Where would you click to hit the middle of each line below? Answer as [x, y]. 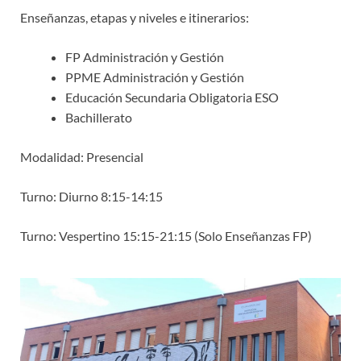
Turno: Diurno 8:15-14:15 [91, 197]
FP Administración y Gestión [145, 57]
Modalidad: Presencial [82, 157]
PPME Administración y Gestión [155, 77]
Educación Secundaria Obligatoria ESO [172, 98]
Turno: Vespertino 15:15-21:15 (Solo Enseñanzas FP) [166, 236]
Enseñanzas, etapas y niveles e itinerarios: [135, 18]
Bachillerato [99, 118]
